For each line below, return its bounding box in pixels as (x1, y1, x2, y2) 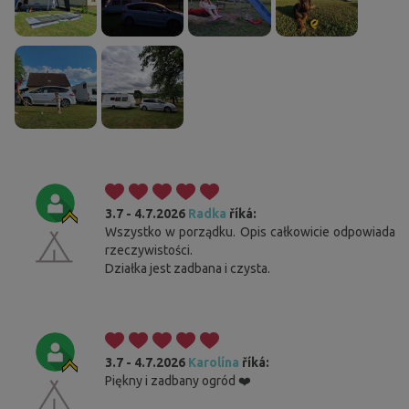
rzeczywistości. (105, 242, 193, 257)
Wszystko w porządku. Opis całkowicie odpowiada (105, 224, 395, 239)
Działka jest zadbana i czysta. (105, 260, 270, 276)
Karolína (188, 354, 239, 370)
